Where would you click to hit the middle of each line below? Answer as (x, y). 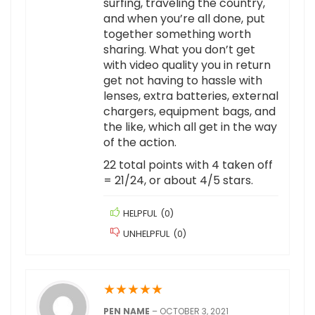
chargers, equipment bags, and (189, 112)
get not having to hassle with (183, 81)
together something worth (177, 34)
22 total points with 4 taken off (188, 165)
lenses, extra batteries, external (191, 96)
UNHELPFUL (146, 234)
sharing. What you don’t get (179, 50)
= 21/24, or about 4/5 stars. (178, 181)
